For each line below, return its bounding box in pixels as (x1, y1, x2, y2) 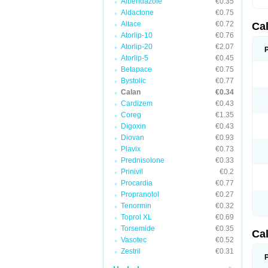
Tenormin (121, 202, 151, 210)
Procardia (121, 179, 153, 187)
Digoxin (121, 122, 146, 130)
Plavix (121, 145, 141, 153)
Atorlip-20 (121, 42, 153, 51)
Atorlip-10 (121, 31, 153, 39)
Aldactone (121, 8, 154, 17)
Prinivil (121, 167, 143, 176)
